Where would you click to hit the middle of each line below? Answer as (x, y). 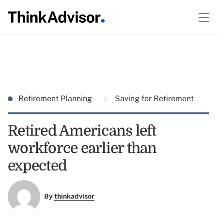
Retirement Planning (56, 99)
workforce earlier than (82, 148)
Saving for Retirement (153, 99)
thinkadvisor (74, 196)
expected (37, 166)
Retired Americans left (82, 131)
